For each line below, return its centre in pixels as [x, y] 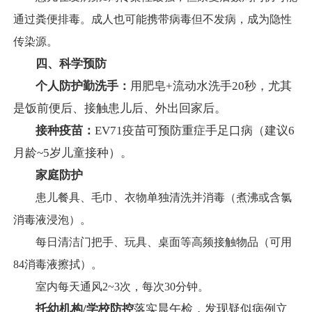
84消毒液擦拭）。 [58, 265]
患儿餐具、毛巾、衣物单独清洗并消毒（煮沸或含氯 [153, 198]
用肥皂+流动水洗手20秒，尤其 [211, 86]
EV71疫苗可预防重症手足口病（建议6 [195, 131]
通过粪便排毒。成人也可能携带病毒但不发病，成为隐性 [153, 19]
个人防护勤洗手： [83, 86]
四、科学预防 [71, 64]
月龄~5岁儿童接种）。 [73, 153]
